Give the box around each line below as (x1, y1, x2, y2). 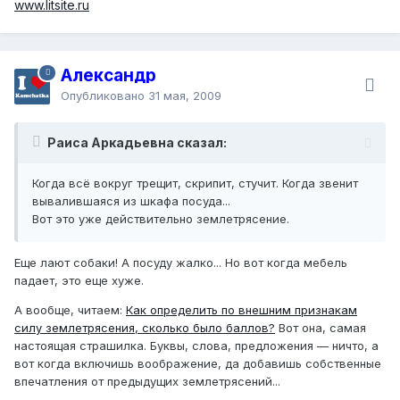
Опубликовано (61, 87, 148, 103)
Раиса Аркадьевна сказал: (47, 134, 227, 150)
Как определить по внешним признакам (126, 302, 357, 317)
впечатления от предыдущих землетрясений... (14, 373, 280, 388)
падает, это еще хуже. (14, 272, 144, 287)
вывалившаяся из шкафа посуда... (32, 193, 230, 208)
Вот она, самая (275, 320, 366, 335)
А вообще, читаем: (14, 302, 126, 317)
